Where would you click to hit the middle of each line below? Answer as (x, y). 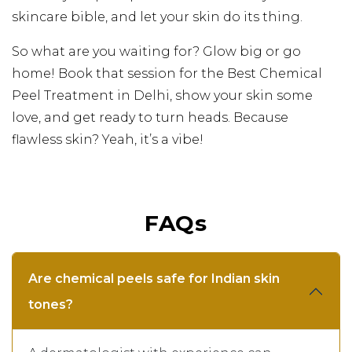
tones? (51, 304)
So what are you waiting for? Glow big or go (156, 51)
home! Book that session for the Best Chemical (167, 73)
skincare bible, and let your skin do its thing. (157, 16)
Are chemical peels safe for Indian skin (154, 278)
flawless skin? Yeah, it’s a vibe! (108, 139)
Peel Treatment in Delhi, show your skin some (162, 95)
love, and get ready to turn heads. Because (150, 117)
